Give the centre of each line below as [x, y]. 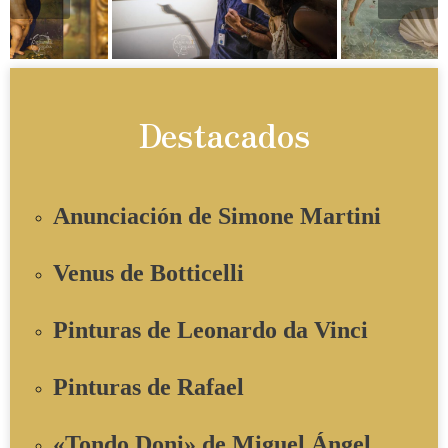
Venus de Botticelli [148, 272]
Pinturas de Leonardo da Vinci [210, 329]
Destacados [224, 134]
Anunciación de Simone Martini [220, 215]
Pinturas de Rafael [148, 387]
